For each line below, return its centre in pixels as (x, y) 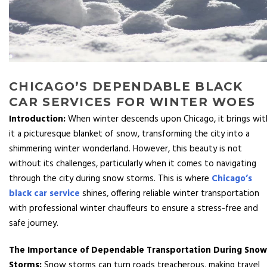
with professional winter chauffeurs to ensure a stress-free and (133, 209)
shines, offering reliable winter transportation (170, 194)
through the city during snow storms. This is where (110, 179)
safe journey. (34, 224)
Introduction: (37, 119)
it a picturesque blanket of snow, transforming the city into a (129, 134)
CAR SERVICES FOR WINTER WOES (132, 102)
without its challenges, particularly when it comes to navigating (133, 164)
